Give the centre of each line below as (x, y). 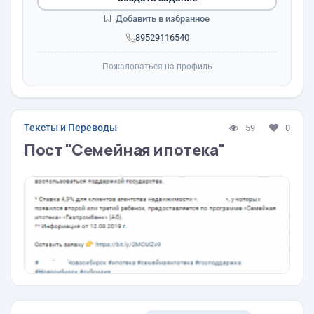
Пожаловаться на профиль (157, 67)
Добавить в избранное (162, 19)
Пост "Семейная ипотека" (124, 150)
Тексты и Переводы (70, 128)
